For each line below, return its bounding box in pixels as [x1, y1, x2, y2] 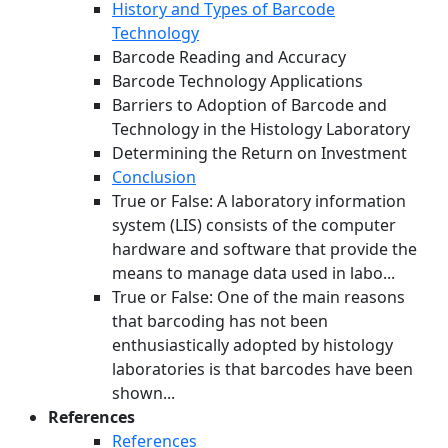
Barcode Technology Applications [112, 70, 363, 93]
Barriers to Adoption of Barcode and [112, 94, 387, 117]
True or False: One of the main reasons [112, 286, 405, 309]
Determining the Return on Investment [112, 142, 407, 165]
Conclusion [112, 166, 196, 189]
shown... [112, 382, 175, 405]
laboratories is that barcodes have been [112, 358, 413, 381]
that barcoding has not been [112, 310, 328, 333]
